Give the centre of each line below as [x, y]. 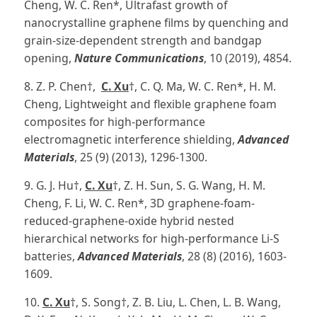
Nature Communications [139, 58]
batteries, [51, 256]
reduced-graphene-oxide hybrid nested [129, 220]
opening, [49, 58]
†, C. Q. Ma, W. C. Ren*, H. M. [202, 86]
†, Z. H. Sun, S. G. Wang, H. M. [189, 185]
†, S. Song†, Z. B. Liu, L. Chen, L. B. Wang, [175, 302]
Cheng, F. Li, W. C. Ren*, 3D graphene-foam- [139, 203]
